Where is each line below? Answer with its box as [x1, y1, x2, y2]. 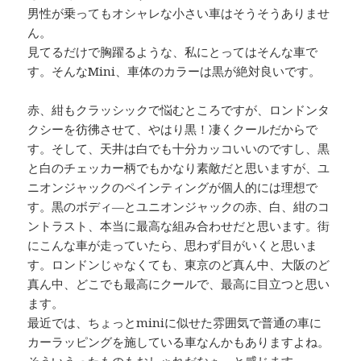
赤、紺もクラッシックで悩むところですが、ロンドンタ [27, 102, 330, 118]
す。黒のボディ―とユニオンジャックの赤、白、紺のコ [27, 198, 330, 215]
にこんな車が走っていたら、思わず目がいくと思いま [27, 237, 318, 254]
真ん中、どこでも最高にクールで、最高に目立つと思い [27, 276, 330, 293]
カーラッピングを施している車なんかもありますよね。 [27, 334, 330, 351]
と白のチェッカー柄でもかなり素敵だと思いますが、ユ [27, 160, 330, 176]
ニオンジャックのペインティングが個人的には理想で [27, 179, 318, 196]
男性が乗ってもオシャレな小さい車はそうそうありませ [27, 5, 330, 22]
